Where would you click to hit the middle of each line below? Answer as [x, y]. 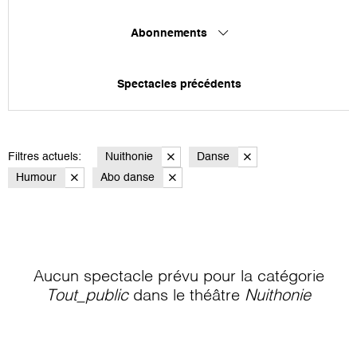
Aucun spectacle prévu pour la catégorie [178, 277]
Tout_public [87, 296]
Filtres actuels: [45, 157]
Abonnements [170, 33]
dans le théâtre [186, 296]
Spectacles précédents [179, 84]
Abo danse [127, 177]
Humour [36, 177]
